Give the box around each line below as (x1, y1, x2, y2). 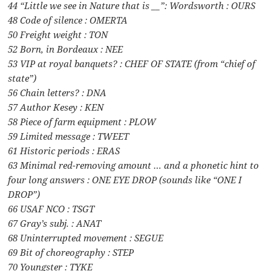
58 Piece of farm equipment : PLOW (8, 115, 157, 128)
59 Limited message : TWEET (8, 129, 129, 142)
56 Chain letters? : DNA (8, 86, 107, 99)
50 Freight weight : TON (8, 28, 108, 41)
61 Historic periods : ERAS (8, 144, 120, 157)
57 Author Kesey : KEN (8, 100, 104, 113)
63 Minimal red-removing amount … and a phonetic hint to (8, 158, 260, 171)
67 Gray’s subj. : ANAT (8, 217, 102, 229)
